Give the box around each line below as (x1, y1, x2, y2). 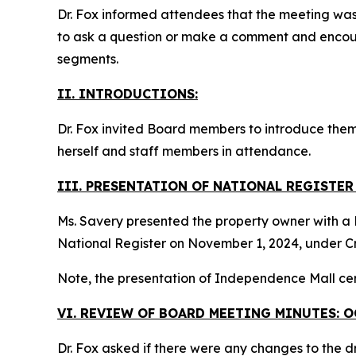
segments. (57, 51, 118, 67)
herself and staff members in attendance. (57, 143, 311, 159)
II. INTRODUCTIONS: (57, 86, 198, 102)
